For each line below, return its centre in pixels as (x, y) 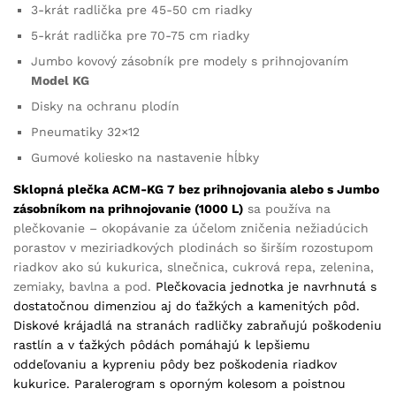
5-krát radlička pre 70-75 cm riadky (140, 35)
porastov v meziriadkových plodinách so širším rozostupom (193, 247)
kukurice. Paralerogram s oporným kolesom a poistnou (179, 383)
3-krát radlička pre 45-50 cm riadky (141, 9)
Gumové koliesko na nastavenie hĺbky (145, 157)
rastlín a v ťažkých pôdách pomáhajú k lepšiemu (162, 344)
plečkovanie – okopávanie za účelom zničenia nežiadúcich (191, 228)
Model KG (60, 80)
